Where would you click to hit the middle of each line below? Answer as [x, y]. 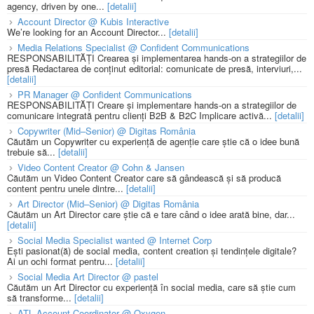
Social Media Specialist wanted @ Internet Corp [115, 240]
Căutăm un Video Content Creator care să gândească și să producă [144, 178]
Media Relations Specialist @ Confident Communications [134, 47]
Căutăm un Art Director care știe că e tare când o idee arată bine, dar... [151, 214]
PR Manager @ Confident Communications [105, 94]
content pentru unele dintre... [67, 189]
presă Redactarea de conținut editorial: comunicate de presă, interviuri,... [155, 68]
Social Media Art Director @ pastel [88, 277]
